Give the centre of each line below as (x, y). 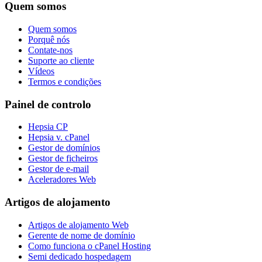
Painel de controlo (48, 104)
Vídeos (41, 71)
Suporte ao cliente (61, 60)
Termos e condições (65, 81)
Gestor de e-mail (58, 169)
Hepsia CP (48, 127)
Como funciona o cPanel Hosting (89, 246)
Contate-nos (50, 50)
